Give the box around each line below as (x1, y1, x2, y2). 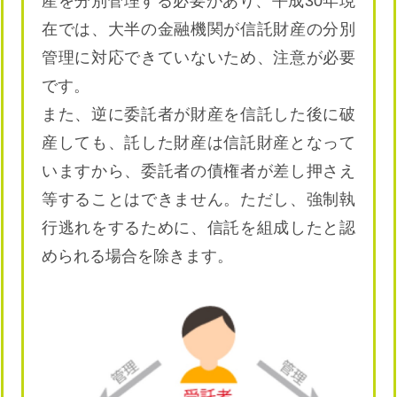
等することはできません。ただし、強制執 (41, 190, 355, 208)
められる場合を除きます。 (41, 246, 233, 265)
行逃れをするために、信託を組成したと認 (41, 218, 355, 237)
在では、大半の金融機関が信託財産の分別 (41, 19, 355, 38)
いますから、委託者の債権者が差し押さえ (41, 161, 355, 180)
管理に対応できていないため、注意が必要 (41, 48, 355, 66)
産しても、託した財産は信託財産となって (41, 133, 355, 152)
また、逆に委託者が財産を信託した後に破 (41, 105, 355, 123)
